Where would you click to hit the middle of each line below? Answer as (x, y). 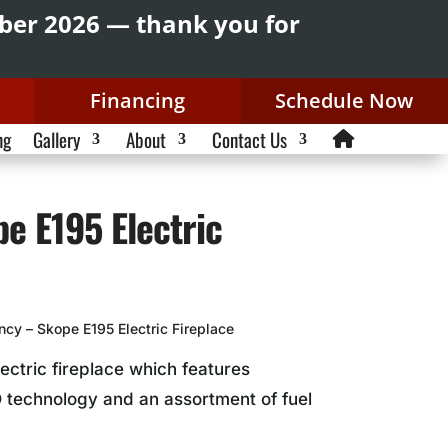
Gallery (56, 139)
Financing (137, 100)
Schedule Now (344, 100)
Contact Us (249, 139)
